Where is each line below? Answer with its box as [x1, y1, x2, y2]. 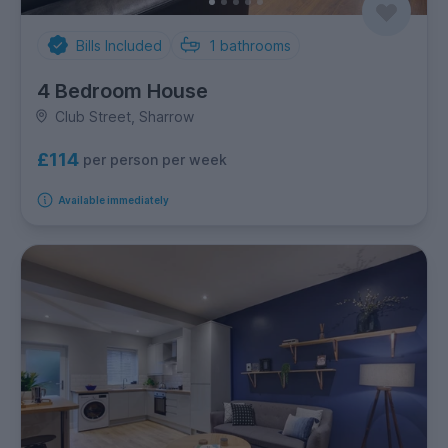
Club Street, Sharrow [54, 107, 194, 125]
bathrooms [220, 36, 291, 54]
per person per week [83, 151, 227, 169]
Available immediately [57, 193, 169, 206]
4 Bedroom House [37, 78, 208, 103]
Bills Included [75, 36, 162, 54]
